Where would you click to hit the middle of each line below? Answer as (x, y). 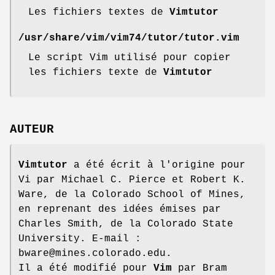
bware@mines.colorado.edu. (95, 254)
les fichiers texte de (96, 73)
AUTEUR (32, 130)
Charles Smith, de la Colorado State (126, 224)
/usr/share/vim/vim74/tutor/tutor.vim (129, 38)
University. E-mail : (80, 239)
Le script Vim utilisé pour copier (130, 58)
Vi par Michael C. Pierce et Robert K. (132, 180)
